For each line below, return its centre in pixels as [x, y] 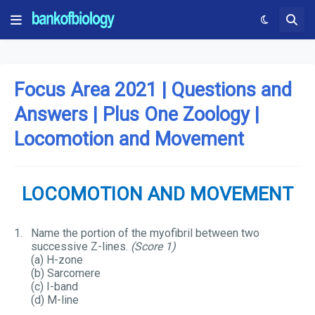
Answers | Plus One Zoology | [137, 115]
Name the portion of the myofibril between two [145, 233]
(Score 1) [152, 246]
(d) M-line [55, 300]
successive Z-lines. [79, 246]
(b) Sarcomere [66, 273]
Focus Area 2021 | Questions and [153, 90]
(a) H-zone [82, 260]
